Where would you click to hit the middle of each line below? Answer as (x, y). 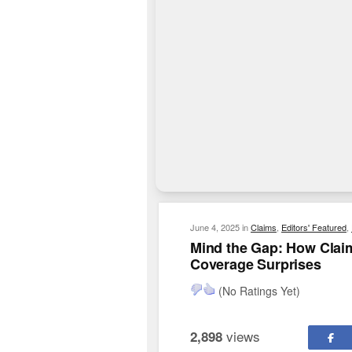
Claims (264, 227)
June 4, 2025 (215, 227)
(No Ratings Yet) (258, 290)
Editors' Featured (314, 227)
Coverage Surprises (256, 264)
